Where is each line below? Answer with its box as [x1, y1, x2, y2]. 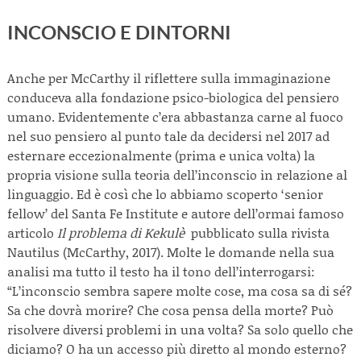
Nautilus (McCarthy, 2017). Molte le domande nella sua [7, 243, 334, 261]
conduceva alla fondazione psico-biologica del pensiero [7, 88, 339, 106]
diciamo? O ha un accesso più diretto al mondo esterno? [7, 339, 346, 358]
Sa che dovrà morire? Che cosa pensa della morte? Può [7, 301, 334, 319]
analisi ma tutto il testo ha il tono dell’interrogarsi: [7, 262, 315, 280]
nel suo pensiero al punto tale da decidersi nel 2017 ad [7, 127, 330, 145]
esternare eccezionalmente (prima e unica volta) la [7, 146, 315, 164]
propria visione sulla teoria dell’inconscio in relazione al [7, 165, 347, 184]
